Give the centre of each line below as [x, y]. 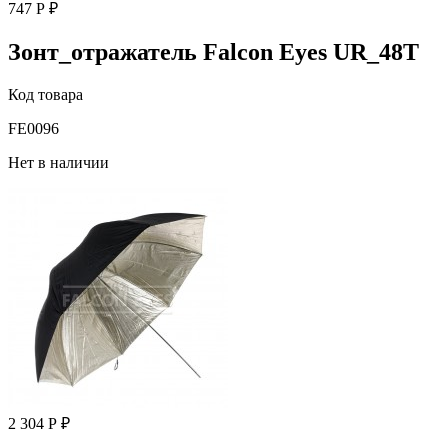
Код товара [45, 94]
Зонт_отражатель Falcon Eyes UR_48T [213, 51]
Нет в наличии [58, 162]
